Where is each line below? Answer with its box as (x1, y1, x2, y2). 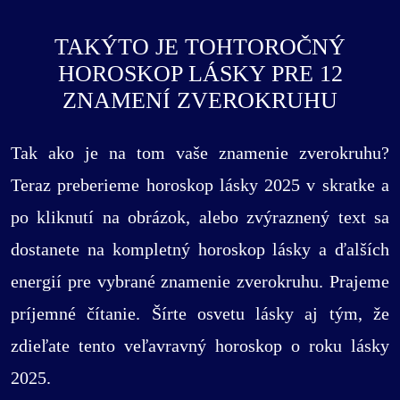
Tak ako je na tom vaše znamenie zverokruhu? (11, 143, 389, 163)
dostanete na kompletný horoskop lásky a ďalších (11, 239, 389, 260)
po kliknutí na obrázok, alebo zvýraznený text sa (11, 207, 389, 228)
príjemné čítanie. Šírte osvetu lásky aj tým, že (11, 304, 389, 324)
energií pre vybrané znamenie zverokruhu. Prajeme (11, 271, 389, 292)
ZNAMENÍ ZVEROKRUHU (62, 87, 337, 113)
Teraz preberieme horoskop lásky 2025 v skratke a (11, 175, 389, 196)
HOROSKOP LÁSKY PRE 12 (57, 60, 343, 87)
